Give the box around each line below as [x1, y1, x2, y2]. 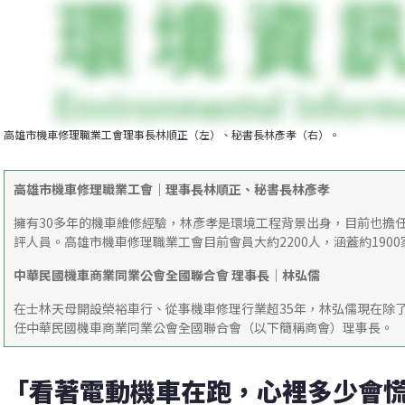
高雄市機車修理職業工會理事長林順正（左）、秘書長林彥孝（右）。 [4, 127, 340, 143]
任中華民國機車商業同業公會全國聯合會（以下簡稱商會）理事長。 [14, 318, 393, 337]
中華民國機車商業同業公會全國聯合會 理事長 [14, 266, 269, 285]
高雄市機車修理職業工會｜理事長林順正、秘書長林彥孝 [14, 180, 330, 199]
